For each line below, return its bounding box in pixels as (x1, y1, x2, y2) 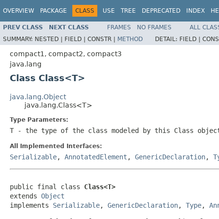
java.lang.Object (10, 92, 66, 101)
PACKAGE (40, 7, 67, 14)
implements (10, 201, 53, 209)
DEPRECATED (142, 7, 180, 14)
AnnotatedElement (65, 153, 127, 161)
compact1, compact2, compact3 (10, 49, 122, 58)
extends (10, 192, 41, 200)
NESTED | (35, 35, 65, 43)
